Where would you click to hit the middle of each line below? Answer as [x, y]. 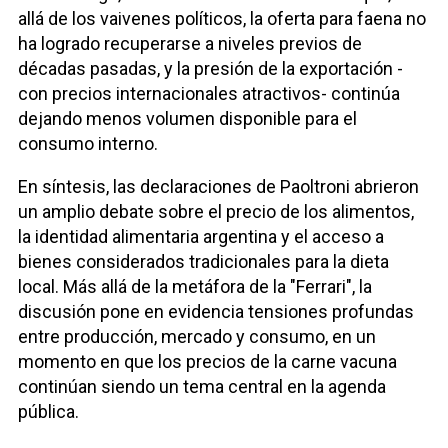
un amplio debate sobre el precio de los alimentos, [216, 212]
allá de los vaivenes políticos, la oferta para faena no [222, 19]
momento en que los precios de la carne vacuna [207, 362]
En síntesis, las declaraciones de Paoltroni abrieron [218, 187]
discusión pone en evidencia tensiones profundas [216, 312]
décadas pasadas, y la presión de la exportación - [210, 69]
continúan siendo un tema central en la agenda [202, 387]
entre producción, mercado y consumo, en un [197, 337]
